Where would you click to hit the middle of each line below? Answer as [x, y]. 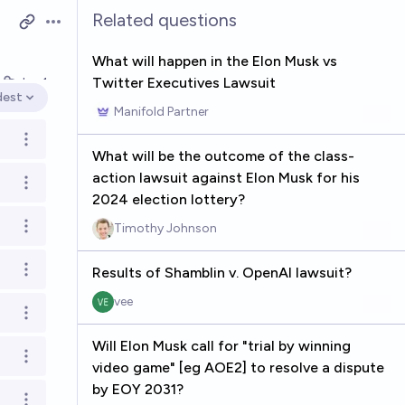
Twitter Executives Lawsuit [184, 83]
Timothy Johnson [165, 228]
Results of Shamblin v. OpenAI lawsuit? [221, 273]
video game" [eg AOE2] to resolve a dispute [238, 367]
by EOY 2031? [137, 389]
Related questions [164, 20]
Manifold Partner [161, 112]
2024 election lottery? [168, 199]
